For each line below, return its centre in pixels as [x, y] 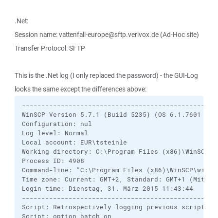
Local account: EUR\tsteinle [74, 142]
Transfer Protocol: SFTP [50, 48]
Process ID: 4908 [53, 161]
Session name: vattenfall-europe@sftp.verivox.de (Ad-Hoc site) [107, 35]
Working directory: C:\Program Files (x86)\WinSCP [115, 152]
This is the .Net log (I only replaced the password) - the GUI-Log [106, 75]
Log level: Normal [55, 133]
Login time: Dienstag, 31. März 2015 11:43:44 [108, 189]
